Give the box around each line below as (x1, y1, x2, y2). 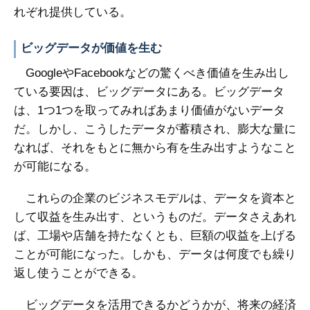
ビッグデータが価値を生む (21, 42, 162, 55)
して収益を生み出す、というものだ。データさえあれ (14, 210, 296, 224)
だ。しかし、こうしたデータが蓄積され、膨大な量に (14, 122, 296, 136)
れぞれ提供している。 (14, 6, 131, 19)
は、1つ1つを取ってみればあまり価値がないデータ (14, 104, 285, 117)
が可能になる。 (14, 160, 96, 173)
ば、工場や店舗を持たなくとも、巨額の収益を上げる (14, 229, 296, 242)
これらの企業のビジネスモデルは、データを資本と (14, 192, 296, 205)
